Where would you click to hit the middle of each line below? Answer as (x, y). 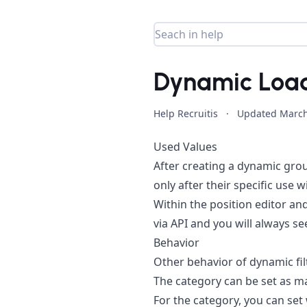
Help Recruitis (186, 113)
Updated (258, 113)
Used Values (185, 147)
